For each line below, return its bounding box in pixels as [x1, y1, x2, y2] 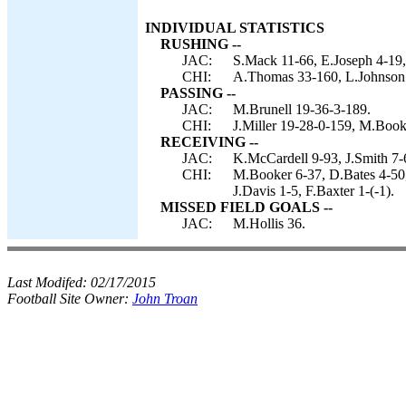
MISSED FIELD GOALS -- [160, 199, 333, 215]
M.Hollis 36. [233, 216, 305, 231]
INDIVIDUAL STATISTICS [145, 20, 324, 35]
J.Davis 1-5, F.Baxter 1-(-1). [233, 183, 394, 198]
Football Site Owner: [7, 291, 132, 306]
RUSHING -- [160, 36, 241, 52]
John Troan [132, 291, 198, 306]
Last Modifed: [7, 275, 91, 290]
